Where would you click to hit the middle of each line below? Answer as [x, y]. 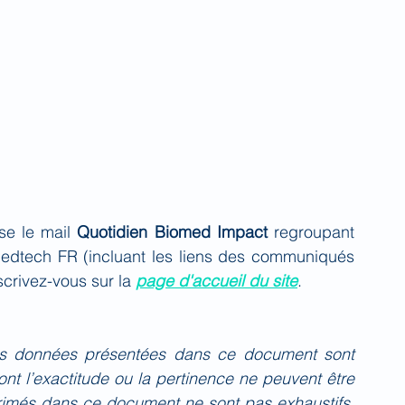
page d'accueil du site [217, 281]
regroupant [311, 232]
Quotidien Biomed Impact [172, 232]
